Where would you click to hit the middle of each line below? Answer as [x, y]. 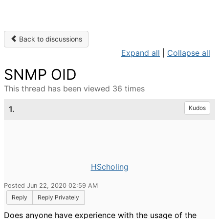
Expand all [141, 53]
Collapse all [189, 53]
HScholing [109, 167]
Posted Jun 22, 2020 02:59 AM [51, 186]
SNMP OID [40, 74]
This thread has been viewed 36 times [74, 88]
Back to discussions [50, 39]
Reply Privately [58, 197]
